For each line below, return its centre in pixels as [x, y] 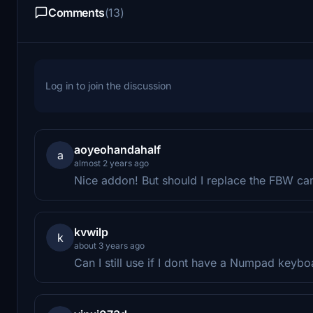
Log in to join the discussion [108, 85]
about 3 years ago [109, 245]
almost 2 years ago [111, 163]
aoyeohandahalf [117, 149]
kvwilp [91, 232]
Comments [77, 12]
